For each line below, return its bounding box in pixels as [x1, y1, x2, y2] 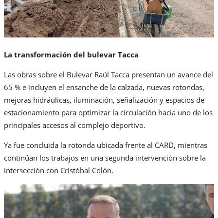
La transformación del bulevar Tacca [4, 49, 139, 59]
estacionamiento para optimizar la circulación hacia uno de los [4, 107, 213, 117]
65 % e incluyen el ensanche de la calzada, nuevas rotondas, [4, 82, 204, 92]
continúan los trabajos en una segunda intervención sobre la [4, 152, 206, 163]
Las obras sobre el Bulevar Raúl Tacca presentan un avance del [4, 69, 213, 79]
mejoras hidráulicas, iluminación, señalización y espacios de [4, 94, 204, 105]
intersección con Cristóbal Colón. [4, 165, 113, 175]
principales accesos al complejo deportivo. [4, 120, 145, 130]
